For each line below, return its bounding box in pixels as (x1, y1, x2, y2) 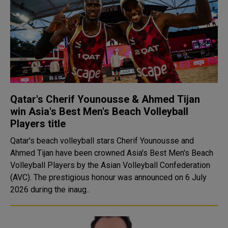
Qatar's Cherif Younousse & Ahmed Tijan (10, 93, 200, 105)
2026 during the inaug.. (10, 185, 90, 194)
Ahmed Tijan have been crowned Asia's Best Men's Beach (10, 148, 213, 158)
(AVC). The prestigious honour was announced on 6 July (10, 173, 207, 182)
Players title (10, 118, 66, 130)
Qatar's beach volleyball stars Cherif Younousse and (10, 136, 194, 146)
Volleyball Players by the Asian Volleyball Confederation (10, 160, 210, 170)
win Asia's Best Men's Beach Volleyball (10, 105, 188, 118)
